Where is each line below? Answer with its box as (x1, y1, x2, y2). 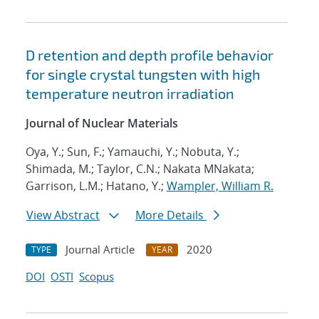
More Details (135, 207, 206, 224)
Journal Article (66, 242, 135, 257)
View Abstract (26, 207, 100, 224)
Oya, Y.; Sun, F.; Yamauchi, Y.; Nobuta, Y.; (26, 144, 239, 160)
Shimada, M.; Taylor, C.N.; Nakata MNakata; (26, 161, 254, 177)
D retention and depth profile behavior (26, 46, 273, 64)
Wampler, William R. (167, 178, 273, 194)
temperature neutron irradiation (26, 85, 234, 103)
